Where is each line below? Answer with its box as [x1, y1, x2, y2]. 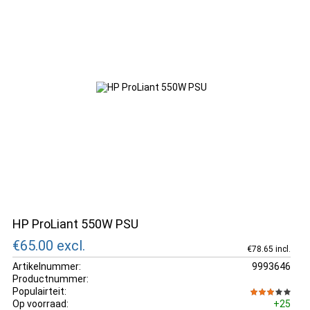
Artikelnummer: [12, 260, 81, 272]
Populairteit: [12, 285, 66, 297]
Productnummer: [12, 273, 89, 284]
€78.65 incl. [246, 244, 291, 254]
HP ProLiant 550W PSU [12, 217, 138, 231]
